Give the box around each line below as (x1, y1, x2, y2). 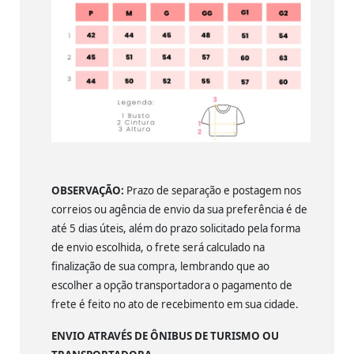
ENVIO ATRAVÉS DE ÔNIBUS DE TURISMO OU (51, 329, 279, 344)
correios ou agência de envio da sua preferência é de (51, 202, 307, 217)
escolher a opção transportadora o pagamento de (51, 278, 292, 293)
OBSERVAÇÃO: (51, 183, 124, 198)
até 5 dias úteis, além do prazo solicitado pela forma (51, 221, 300, 236)
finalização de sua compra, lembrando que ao (51, 259, 269, 274)
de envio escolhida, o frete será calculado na (51, 240, 265, 255)
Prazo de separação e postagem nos (124, 183, 301, 198)
